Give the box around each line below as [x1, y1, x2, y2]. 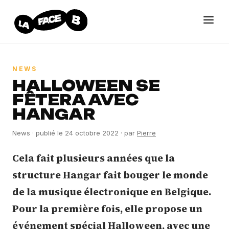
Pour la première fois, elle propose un [12, 202, 202, 215]
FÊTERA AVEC [12, 91, 139, 109]
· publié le [30, 129, 65, 137]
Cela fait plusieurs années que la [12, 151, 175, 165]
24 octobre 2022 [65, 129, 119, 137]
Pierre [137, 129, 156, 137]
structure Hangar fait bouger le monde [12, 168, 208, 181]
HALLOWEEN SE [12, 77, 160, 95]
